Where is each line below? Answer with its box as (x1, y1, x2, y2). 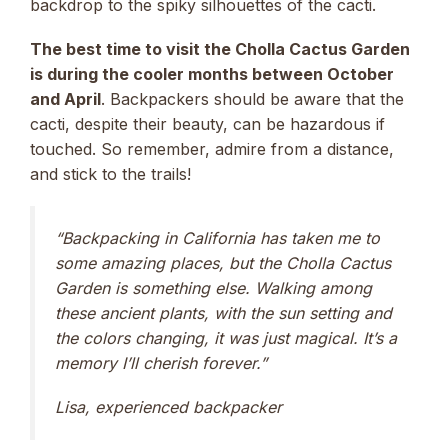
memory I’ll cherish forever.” (55, 352, 267, 373)
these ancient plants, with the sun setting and (55, 302, 392, 323)
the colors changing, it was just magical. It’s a (55, 327, 397, 348)
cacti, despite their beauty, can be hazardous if (30, 113, 385, 134)
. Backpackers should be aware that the (101, 88, 404, 109)
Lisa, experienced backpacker (55, 397, 282, 418)
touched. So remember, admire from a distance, (30, 138, 394, 159)
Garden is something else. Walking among (55, 277, 372, 298)
